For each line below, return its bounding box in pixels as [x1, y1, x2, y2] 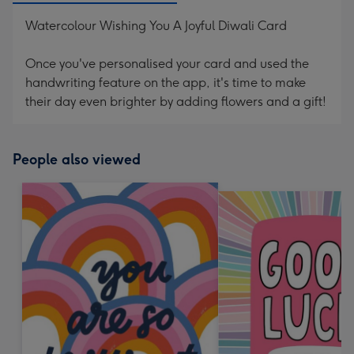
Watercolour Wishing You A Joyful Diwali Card [25, 18, 287, 33]
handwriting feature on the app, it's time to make [25, 75, 306, 90]
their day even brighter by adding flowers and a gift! [25, 94, 326, 109]
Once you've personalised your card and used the [25, 56, 309, 71]
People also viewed [13, 151, 141, 168]
